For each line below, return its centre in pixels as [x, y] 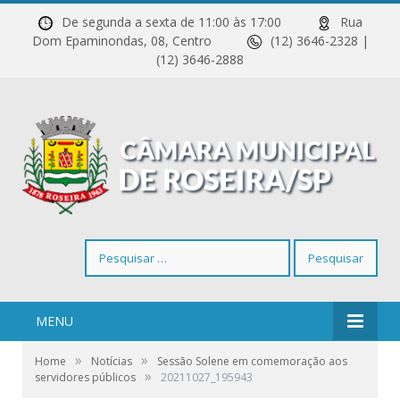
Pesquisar [112, 248]
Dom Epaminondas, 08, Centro [139, 41]
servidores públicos [85, 378]
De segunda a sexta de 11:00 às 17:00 [189, 22]
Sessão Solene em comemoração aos [252, 362]
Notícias [112, 362]
